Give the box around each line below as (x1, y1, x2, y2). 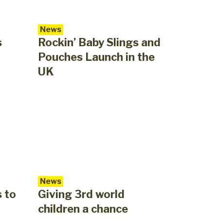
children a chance (37, 202, 128, 216)
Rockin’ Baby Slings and (37, 36, 161, 49)
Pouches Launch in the (37, 51, 155, 64)
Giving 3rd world (37, 188, 125, 201)
